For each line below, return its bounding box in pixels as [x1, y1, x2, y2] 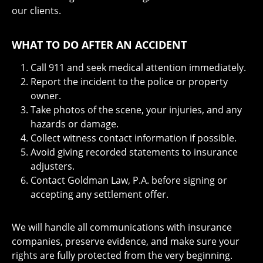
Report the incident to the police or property [31, 75, 228, 88]
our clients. [12, 4, 61, 17]
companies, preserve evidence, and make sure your [12, 234, 240, 248]
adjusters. [31, 159, 75, 173]
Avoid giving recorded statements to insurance [31, 145, 238, 159]
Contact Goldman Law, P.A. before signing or [31, 173, 227, 187]
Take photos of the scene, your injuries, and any [31, 103, 242, 116]
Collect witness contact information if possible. [31, 131, 237, 144]
